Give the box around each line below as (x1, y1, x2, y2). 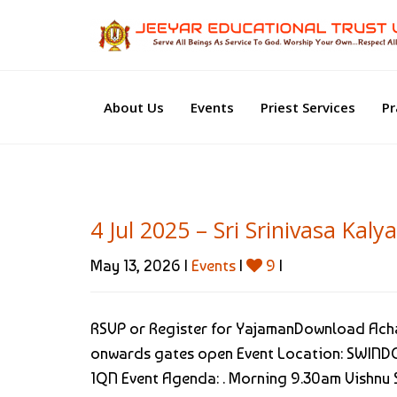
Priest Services (261, 97, 355, 116)
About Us (104, 97, 164, 116)
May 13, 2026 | (90, 255, 191, 275)
